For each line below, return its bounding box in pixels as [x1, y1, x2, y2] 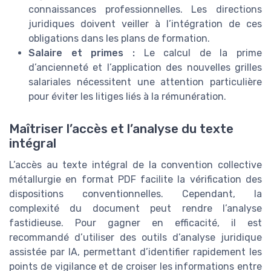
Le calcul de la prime [134, 47, 262, 59]
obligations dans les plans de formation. [28, 32, 210, 44]
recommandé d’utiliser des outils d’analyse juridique [9, 231, 262, 243]
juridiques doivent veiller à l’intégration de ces [28, 18, 262, 30]
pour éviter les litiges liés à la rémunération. [28, 90, 226, 102]
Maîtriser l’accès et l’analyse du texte [9, 121, 233, 136]
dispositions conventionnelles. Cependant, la [9, 188, 262, 200]
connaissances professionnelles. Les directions [28, 3, 262, 15]
